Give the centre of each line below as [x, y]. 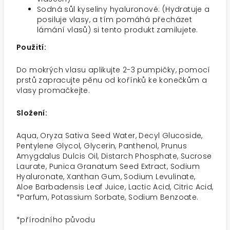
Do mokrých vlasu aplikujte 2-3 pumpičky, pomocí [113, 70]
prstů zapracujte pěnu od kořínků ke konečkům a [112, 80]
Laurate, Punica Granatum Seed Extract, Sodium [108, 166]
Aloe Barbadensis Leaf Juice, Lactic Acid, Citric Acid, [115, 187]
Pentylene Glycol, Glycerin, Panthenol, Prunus [102, 146]
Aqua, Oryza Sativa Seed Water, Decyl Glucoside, [110, 136]
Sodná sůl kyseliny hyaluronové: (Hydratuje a [123, 9]
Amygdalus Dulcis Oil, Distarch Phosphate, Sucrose [114, 156]
